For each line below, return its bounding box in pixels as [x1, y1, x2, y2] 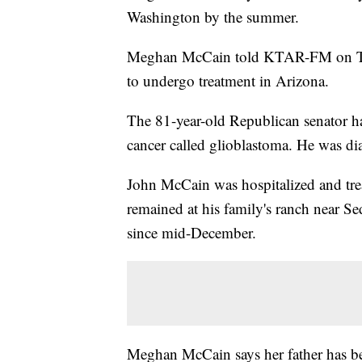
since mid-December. [127, 222, 256, 243]
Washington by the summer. [127, 6, 299, 27]
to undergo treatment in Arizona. [127, 70, 329, 91]
